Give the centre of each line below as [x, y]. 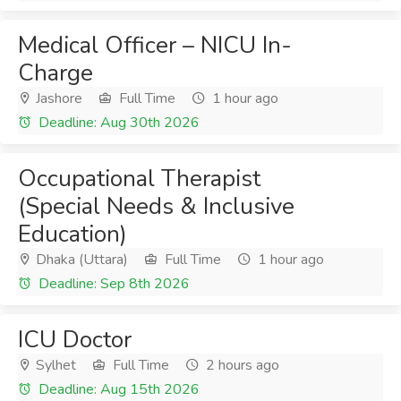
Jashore [57, 98]
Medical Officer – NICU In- [155, 45]
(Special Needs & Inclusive [156, 206]
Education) [73, 234]
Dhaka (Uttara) [80, 260]
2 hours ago [241, 365]
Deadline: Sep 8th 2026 [112, 284]
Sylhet [54, 365]
